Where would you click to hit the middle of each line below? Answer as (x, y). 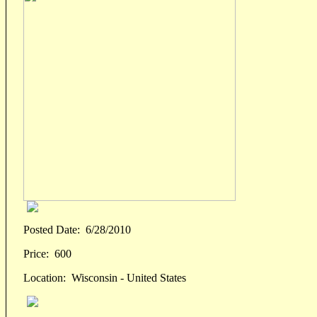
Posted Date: (52, 230)
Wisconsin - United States (126, 278)
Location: (45, 278)
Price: (36, 254)
